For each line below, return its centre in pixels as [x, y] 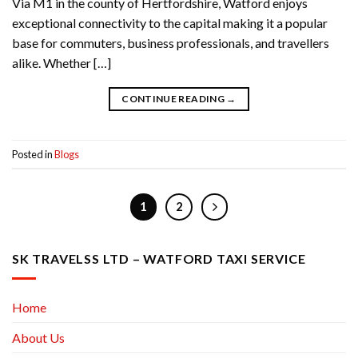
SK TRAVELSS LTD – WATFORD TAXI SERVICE [159, 259]
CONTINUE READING [174, 99]
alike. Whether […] [62, 63]
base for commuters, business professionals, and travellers [171, 43]
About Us [38, 337]
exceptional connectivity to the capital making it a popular [170, 23]
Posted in [33, 154]
